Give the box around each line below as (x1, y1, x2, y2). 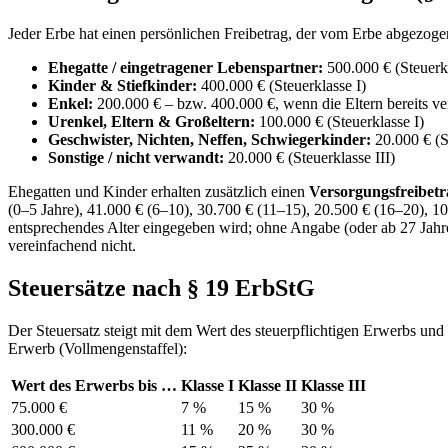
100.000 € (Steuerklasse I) (255, 113, 424, 131)
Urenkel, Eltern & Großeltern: (48, 113, 255, 131)
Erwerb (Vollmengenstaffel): (8, 339, 187, 357)
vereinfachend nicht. (8, 237, 136, 255)
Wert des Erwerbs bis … (11, 376, 177, 394)
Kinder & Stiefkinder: (48, 77, 197, 95)
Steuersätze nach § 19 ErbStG (8, 274, 315, 301)
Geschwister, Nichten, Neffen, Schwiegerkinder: (48, 131, 371, 149)
